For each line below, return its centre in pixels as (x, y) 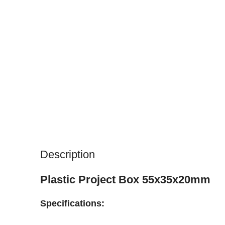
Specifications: (72, 203)
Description (68, 154)
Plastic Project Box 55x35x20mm (125, 179)
